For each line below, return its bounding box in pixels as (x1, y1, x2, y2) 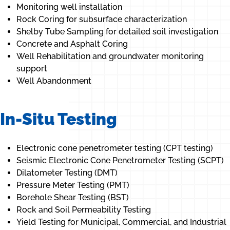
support (16, 64, 47, 74)
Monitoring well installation (16, 2, 122, 12)
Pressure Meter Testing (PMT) (16, 180, 129, 190)
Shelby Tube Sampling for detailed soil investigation (16, 27, 218, 37)
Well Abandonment (16, 76, 91, 86)
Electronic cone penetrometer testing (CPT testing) (16, 143, 215, 154)
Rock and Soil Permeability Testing (16, 205, 151, 215)
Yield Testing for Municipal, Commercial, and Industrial (16, 217, 226, 227)
